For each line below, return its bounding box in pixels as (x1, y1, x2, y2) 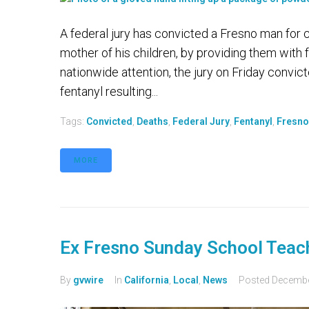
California (124, 275, 169, 286)
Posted (239, 275, 272, 286)
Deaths (137, 116, 168, 127)
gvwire (73, 275, 103, 286)
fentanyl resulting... (60, 84, 158, 99)
